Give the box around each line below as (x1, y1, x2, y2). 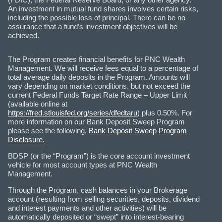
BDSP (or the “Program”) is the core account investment (8, 151, 190, 160)
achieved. (8, 31, 39, 40)
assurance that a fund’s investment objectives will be (8, 22, 177, 31)
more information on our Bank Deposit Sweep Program (8, 117, 185, 126)
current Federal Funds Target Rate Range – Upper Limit (8, 90, 187, 99)
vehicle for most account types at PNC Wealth (8, 160, 157, 169)
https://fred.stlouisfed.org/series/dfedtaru (8, 108, 137, 117)
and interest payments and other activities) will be (8, 203, 166, 212)
